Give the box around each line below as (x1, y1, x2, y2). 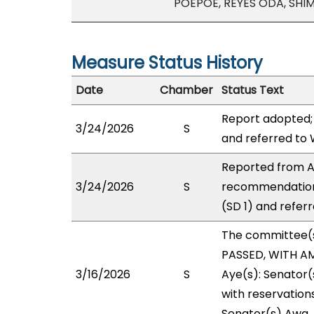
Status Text (221, 82, 284, 98)
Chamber (160, 82, 213, 98)
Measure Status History (71, 51, 263, 74)
